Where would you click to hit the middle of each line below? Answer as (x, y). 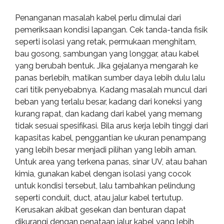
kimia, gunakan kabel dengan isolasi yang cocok (103, 173)
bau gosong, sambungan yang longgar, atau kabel (107, 53)
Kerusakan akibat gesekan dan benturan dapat (100, 209)
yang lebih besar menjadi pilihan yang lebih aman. (106, 149)
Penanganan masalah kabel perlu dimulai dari (98, 17)
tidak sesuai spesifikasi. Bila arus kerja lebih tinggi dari (111, 125)
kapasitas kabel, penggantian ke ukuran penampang (110, 137)
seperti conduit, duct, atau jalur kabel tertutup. (99, 197)
